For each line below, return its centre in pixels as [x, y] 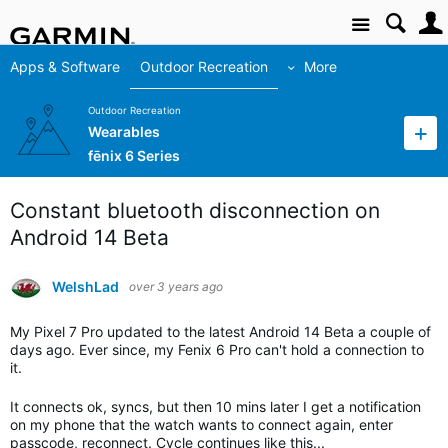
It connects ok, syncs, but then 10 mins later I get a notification [215, 406]
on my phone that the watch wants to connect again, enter [201, 424]
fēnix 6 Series [134, 156]
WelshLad [85, 286]
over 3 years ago [176, 286]
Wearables [124, 132]
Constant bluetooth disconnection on [195, 210]
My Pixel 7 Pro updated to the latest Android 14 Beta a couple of [220, 331]
